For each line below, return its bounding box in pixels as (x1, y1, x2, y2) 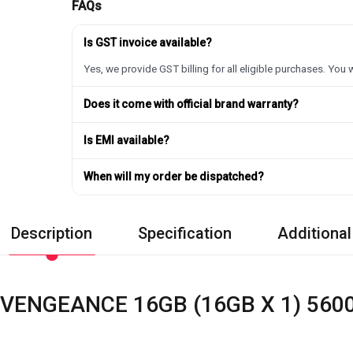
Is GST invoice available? (84, 35, 213, 49)
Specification (138, 223, 232, 243)
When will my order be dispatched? (84, 169, 265, 183)
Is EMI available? (84, 133, 170, 147)
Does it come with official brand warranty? (84, 97, 299, 110)
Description (11, 223, 92, 243)
